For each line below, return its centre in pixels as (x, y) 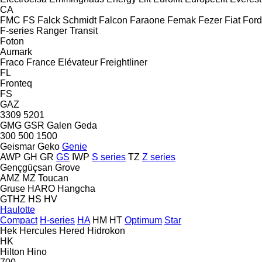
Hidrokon (106, 230)
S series (109, 157)
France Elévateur (62, 62)
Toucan (53, 178)
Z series (159, 157)
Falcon (113, 20)
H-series (57, 220)
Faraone (147, 20)
